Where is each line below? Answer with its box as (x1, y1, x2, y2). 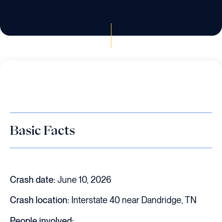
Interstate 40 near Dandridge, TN (69, 195, 197, 206)
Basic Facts (10, 124, 75, 136)
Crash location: (10, 195, 69, 206)
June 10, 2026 (55, 174, 111, 185)
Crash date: (10, 174, 55, 185)
